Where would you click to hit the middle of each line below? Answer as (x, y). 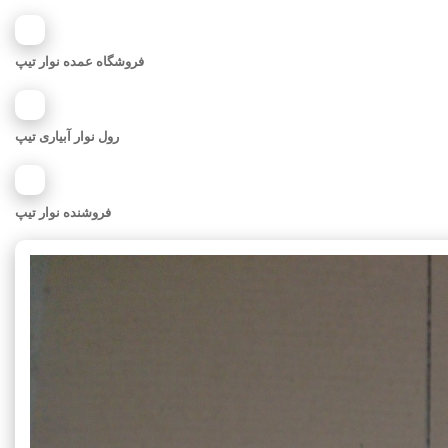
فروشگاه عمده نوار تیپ (79, 62)
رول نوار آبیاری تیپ (67, 137)
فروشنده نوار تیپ (63, 212)
